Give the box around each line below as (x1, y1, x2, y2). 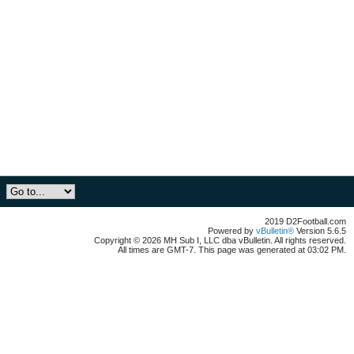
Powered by (208, 226, 256, 235)
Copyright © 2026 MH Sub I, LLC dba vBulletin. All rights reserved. (94, 235, 346, 245)
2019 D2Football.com (265, 217, 346, 226)
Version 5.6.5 (294, 226, 346, 235)
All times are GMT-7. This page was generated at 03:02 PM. (118, 245, 346, 254)
